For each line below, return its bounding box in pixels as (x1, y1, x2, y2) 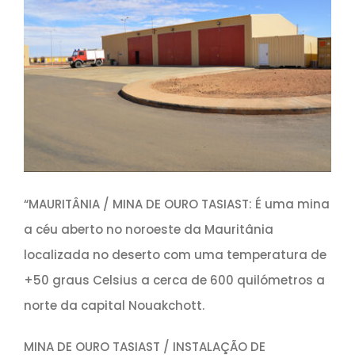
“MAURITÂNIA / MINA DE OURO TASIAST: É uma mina (23, 196, 330, 213)
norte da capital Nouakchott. (23, 297, 204, 315)
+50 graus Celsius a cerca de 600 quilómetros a (23, 272, 325, 289)
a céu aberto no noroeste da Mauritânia (23, 221, 273, 239)
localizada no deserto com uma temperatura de (23, 246, 326, 264)
